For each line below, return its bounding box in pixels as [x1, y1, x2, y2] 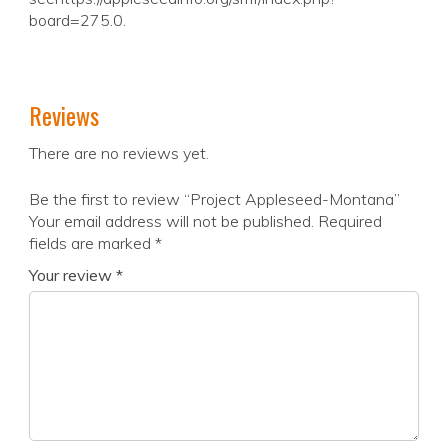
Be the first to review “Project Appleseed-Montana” [29, 189, 400, 210]
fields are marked [29, 233, 155, 254]
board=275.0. [29, 10, 126, 31]
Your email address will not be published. [29, 211, 314, 232]
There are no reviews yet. [29, 143, 209, 164]
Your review [29, 265, 116, 286]
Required [318, 211, 382, 232]
